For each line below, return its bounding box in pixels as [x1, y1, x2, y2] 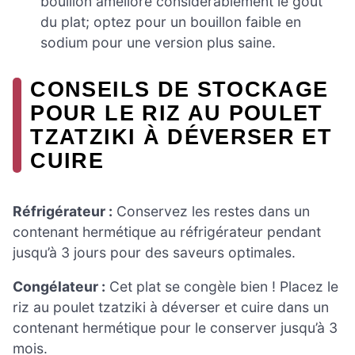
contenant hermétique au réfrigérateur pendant [13, 223, 321, 240]
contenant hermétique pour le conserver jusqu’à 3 [13, 319, 338, 337]
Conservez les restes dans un [113, 202, 310, 219]
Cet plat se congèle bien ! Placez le [105, 278, 338, 296]
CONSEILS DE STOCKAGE [30, 77, 329, 102]
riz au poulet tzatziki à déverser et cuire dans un [13, 299, 329, 316]
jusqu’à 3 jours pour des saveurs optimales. [13, 243, 296, 261]
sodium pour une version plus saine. [40, 34, 277, 52]
